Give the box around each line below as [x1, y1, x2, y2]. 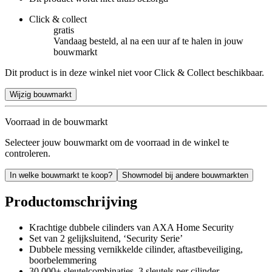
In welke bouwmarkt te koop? [10, 170, 112, 180]
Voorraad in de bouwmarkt [5, 116, 107, 127]
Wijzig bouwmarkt [10, 89, 72, 99]
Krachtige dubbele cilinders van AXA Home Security [29, 222, 234, 233]
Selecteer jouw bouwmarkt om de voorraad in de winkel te [5, 137, 229, 148]
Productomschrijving [5, 193, 137, 209]
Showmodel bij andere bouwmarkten [122, 170, 248, 180]
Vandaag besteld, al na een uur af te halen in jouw [53, 35, 243, 46]
